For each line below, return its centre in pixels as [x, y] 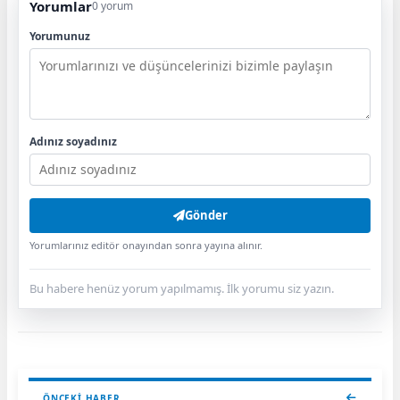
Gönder [206, 215]
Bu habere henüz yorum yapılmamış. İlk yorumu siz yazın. [182, 288]
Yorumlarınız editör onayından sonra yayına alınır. [146, 245]
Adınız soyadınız [73, 141]
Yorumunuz [60, 36]
